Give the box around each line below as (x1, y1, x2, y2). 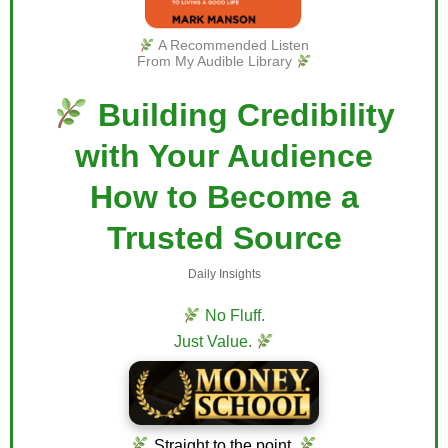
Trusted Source (106, 220, 342, 257)
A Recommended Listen (154, 37, 309, 54)
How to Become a (89, 179, 359, 216)
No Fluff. (201, 307, 266, 325)
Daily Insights (187, 267, 261, 281)
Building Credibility (89, 97, 396, 134)
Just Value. (173, 333, 256, 351)
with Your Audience (75, 138, 373, 175)
